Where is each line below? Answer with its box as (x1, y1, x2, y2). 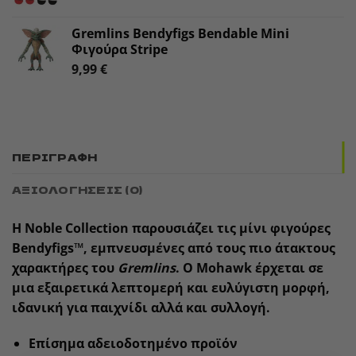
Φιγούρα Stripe (72, 40, 168, 58)
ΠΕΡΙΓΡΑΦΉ (12, 149, 98, 164)
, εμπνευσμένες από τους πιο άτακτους (83, 238, 335, 257)
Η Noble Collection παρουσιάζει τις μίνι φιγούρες (12, 219, 331, 237)
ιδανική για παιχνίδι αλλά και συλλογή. (12, 298, 270, 316)
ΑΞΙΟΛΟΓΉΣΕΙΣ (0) (12, 181, 143, 197)
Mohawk (196, 258, 252, 277)
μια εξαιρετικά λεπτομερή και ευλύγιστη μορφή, (12, 278, 330, 296)
